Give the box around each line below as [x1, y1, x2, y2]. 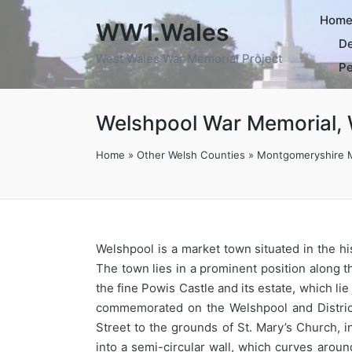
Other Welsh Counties [137, 148, 245, 161]
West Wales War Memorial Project [96, 50, 282, 66]
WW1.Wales [96, 18, 229, 46]
